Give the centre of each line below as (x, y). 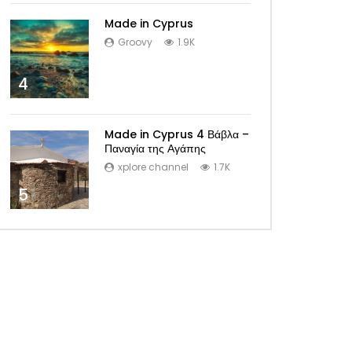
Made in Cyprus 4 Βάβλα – (177, 134)
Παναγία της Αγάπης (155, 148)
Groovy (135, 42)
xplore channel (153, 167)
